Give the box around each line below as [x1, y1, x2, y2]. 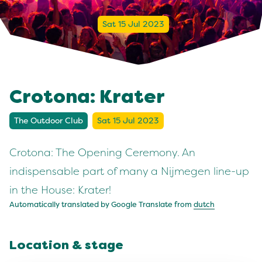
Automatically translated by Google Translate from [9, 200, 194, 209]
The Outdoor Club [14, 116, 83, 126]
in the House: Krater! [9, 184, 111, 196]
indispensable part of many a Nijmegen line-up [9, 165, 249, 178]
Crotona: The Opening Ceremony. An [9, 146, 195, 159]
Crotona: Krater [9, 89, 165, 107]
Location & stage [9, 240, 123, 252]
